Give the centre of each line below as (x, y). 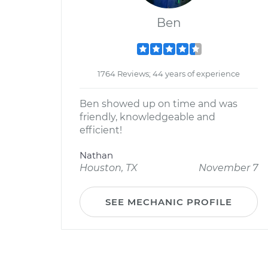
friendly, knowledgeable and (147, 117)
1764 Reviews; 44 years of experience (169, 74)
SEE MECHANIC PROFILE (169, 202)
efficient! (101, 130)
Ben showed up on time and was (159, 104)
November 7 (228, 168)
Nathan (96, 155)
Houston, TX (109, 168)
